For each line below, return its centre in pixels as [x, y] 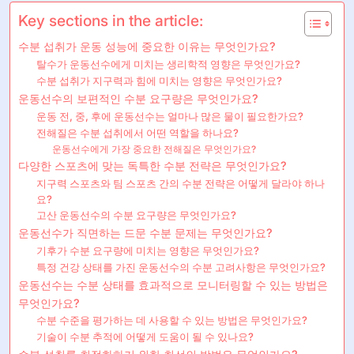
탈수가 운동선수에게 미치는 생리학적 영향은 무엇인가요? [168, 64]
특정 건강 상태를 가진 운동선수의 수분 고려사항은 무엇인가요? [181, 267]
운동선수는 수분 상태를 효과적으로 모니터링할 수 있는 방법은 [173, 284]
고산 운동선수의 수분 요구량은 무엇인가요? [136, 215]
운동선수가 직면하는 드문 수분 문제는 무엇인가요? [145, 232]
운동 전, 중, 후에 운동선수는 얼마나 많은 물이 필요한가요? [169, 116]
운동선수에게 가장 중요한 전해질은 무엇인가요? [154, 149]
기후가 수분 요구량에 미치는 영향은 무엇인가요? [147, 250]
